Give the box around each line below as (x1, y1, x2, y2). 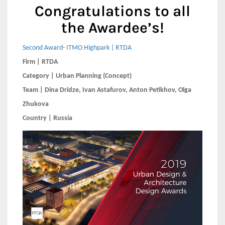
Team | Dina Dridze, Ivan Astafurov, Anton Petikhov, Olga (23, 86, 191, 94)
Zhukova (23, 100, 49, 108)
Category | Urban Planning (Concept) (23, 72, 132, 80)
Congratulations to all (35, 2, 190, 20)
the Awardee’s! (61, 19, 164, 37)
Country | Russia (23, 115, 72, 122)
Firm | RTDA (23, 58, 58, 66)
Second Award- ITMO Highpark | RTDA (23, 44, 132, 52)
